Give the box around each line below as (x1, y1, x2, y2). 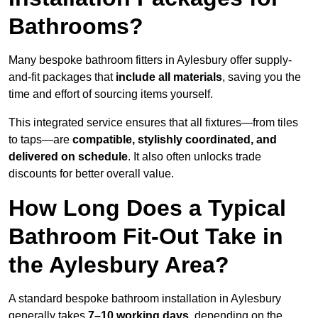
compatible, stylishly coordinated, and (72, 133, 277, 146)
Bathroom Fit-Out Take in (9, 224, 283, 250)
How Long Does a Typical (9, 195, 286, 221)
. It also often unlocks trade (128, 150, 261, 163)
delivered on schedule (9, 150, 128, 163)
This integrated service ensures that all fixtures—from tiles (9, 116, 298, 129)
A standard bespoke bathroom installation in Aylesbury (9, 292, 281, 305)
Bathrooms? (9, 13, 143, 40)
